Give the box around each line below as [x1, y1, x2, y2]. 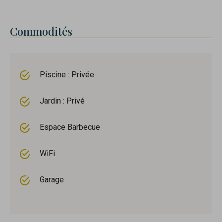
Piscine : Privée [40, 70, 94, 80]
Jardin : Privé [40, 96, 85, 106]
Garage [40, 175, 64, 185]
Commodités [10, 24, 72, 39]
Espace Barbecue [40, 122, 100, 132]
